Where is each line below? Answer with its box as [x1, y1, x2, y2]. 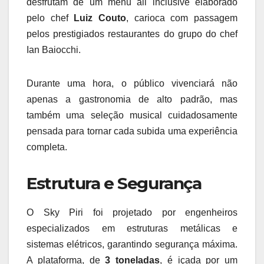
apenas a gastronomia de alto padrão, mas [27, 94, 237, 104]
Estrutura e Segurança [27, 173, 202, 193]
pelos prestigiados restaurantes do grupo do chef [27, 29, 237, 39]
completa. [27, 142, 67, 152]
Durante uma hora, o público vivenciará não [27, 78, 237, 88]
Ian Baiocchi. [27, 45, 81, 55]
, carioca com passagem [126, 13, 238, 23]
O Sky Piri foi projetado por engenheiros [27, 207, 237, 217]
